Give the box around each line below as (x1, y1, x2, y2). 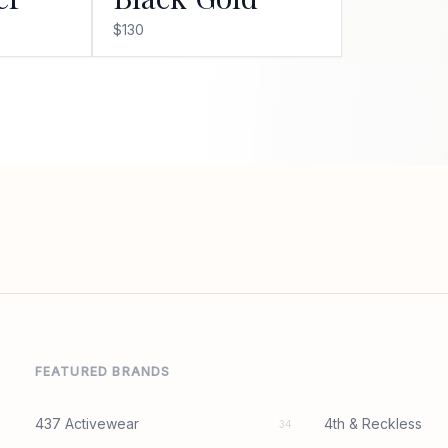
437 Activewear (34, 414, 139, 432)
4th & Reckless (324, 414, 423, 432)
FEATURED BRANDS (34, 363, 171, 379)
